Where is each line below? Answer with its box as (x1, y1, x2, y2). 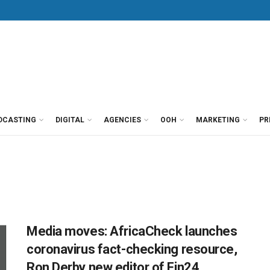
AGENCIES (104, 116, 141, 124)
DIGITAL (55, 116, 84, 124)
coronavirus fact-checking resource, (27, 242, 237, 257)
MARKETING (196, 116, 240, 124)
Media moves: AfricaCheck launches (27, 224, 237, 239)
